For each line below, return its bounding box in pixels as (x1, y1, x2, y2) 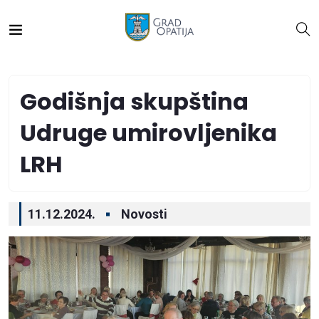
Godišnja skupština (20, 85, 249, 117)
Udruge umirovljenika (20, 117, 277, 149)
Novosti (121, 206, 167, 221)
